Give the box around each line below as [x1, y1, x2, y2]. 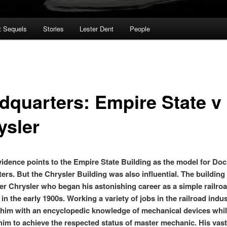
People [129, 24, 150, 34]
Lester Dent [80, 24, 114, 34]
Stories [43, 24, 64, 34]
